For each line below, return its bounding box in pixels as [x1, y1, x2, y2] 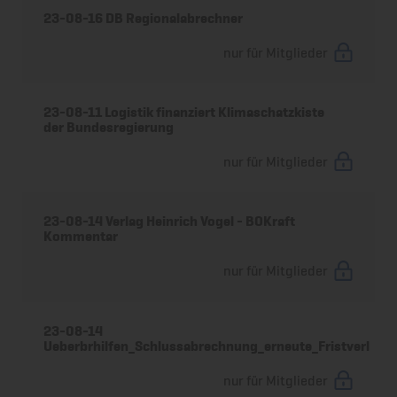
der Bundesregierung [43, 119, 175, 136]
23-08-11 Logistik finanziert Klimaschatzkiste [43, 104, 325, 121]
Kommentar [43, 228, 119, 245]
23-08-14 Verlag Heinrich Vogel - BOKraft [43, 213, 296, 230]
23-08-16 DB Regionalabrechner [43, 9, 244, 27]
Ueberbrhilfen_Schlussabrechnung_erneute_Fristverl [43, 337, 370, 354]
